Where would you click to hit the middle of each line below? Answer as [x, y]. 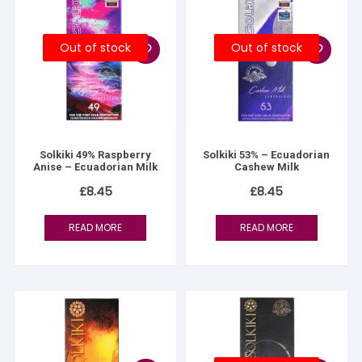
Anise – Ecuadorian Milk [96, 166]
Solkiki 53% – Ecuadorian [267, 154]
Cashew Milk [266, 166]
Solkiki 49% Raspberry [96, 154]
